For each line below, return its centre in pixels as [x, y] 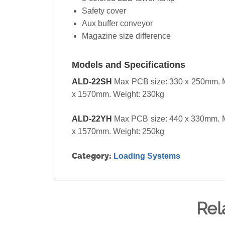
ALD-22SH [93, 82]
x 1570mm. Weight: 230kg [118, 94]
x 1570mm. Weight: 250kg [118, 132]
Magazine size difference [126, 36]
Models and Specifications [129, 65]
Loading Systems [147, 156]
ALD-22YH [93, 119]
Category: [93, 156]
